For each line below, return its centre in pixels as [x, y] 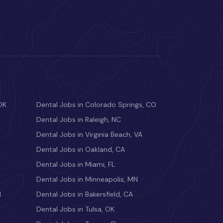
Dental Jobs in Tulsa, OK [75, 209]
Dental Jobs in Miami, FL [76, 165]
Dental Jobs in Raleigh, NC [79, 120]
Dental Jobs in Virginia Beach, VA [89, 135]
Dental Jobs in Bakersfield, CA [85, 194]
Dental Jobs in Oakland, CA [81, 150]
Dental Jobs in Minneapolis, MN [87, 179]
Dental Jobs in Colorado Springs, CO [96, 105]
